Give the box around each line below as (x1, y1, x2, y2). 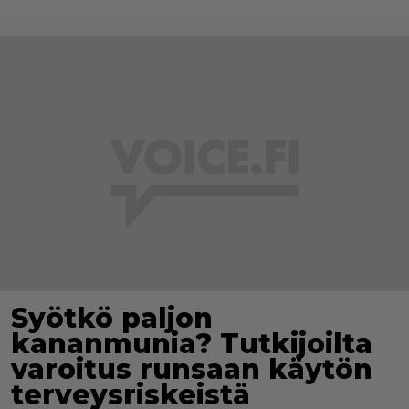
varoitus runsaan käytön (11, 352, 372, 387)
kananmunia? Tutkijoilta (11, 327, 372, 362)
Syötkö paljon (11, 301, 213, 336)
